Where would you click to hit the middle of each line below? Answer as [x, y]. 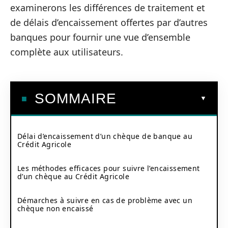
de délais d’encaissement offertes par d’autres [109, 22]
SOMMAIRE [76, 98]
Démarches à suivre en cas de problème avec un [105, 200]
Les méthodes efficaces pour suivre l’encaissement [109, 168]
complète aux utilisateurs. [67, 52]
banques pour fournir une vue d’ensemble [100, 37]
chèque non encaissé [55, 208]
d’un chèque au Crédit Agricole [73, 176]
